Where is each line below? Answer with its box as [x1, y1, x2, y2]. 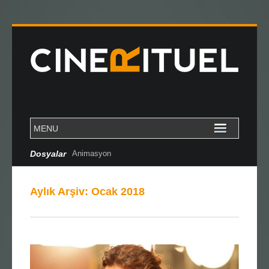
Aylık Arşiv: [30, 186, 91, 198]
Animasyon [72, 149, 111, 158]
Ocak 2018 [91, 186, 145, 198]
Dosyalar [30, 149, 66, 159]
